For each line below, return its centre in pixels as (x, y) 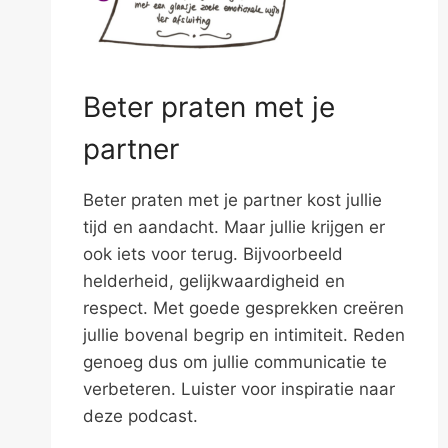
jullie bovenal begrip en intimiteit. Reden (244, 334)
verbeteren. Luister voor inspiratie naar (239, 388)
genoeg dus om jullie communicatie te (235, 361)
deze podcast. (140, 415)
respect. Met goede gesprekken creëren (243, 307)
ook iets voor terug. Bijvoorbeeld (213, 253)
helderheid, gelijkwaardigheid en (214, 280)
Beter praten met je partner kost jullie (232, 199)
